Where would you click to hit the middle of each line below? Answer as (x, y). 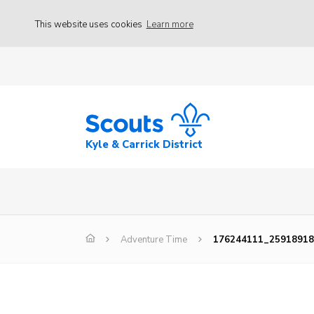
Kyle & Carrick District (144, 145)
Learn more (170, 24)
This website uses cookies (90, 24)
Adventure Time (154, 240)
